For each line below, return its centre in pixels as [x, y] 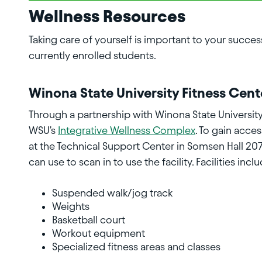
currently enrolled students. [92, 56]
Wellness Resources [107, 16]
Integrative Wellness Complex [127, 130]
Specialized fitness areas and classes [136, 247]
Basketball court [89, 220]
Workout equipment [99, 233]
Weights [71, 206]
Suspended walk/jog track [112, 193]
